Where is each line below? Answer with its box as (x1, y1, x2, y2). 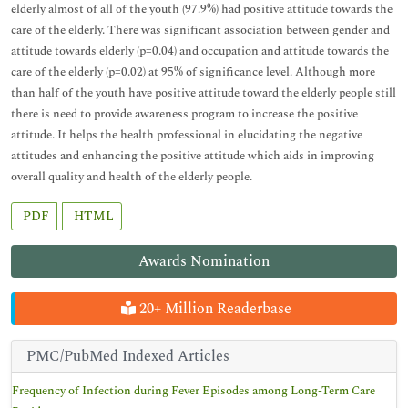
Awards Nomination (138, 250, 270, 272)
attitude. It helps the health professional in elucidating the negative (11, 126, 362, 144)
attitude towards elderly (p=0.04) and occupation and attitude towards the (11, 42, 389, 60)
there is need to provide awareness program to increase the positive (11, 105, 358, 123)
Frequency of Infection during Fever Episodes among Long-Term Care (12, 382, 375, 400)
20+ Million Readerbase (135, 298, 291, 320)
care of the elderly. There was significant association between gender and (11, 21, 390, 39)
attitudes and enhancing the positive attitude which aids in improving (11, 147, 374, 165)
